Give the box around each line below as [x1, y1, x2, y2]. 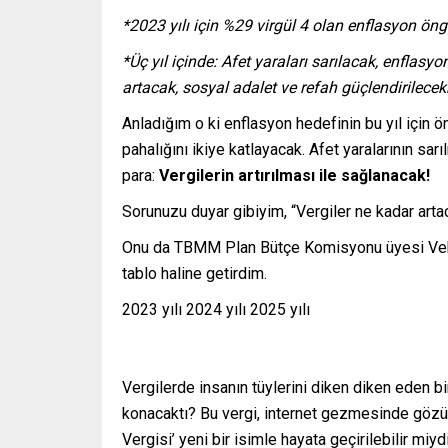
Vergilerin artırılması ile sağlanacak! [159, 166, 430, 185]
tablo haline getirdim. [122, 264, 267, 283]
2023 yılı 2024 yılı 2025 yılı [122, 300, 310, 319]
